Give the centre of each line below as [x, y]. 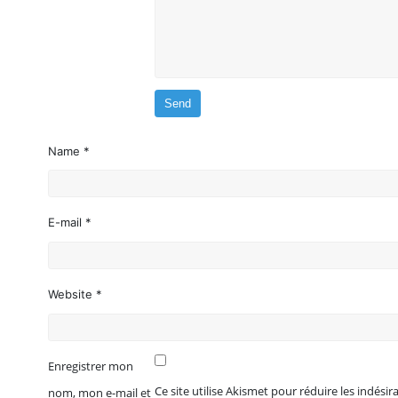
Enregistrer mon [91, 366]
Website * [75, 295]
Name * [69, 151]
